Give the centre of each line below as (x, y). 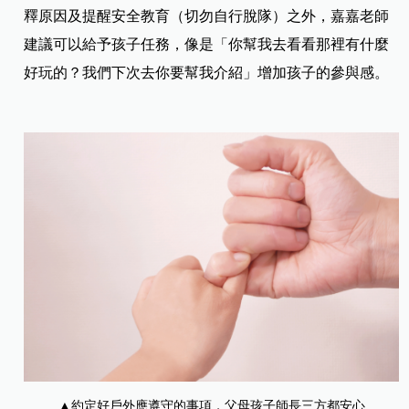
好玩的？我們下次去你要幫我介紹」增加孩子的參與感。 (207, 72)
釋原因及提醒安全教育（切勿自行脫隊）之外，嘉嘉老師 (207, 16)
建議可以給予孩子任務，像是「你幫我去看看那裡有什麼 (207, 44)
